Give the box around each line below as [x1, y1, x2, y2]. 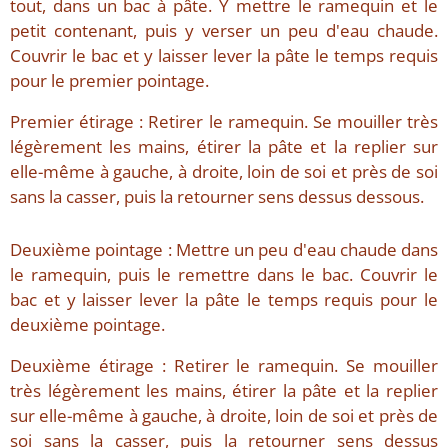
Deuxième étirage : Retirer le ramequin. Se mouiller [10, 354, 438, 378]
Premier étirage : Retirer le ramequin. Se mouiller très [10, 110, 438, 134]
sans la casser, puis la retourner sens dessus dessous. [10, 185, 424, 209]
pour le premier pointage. [10, 69, 209, 93]
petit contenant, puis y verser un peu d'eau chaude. [10, 19, 438, 43]
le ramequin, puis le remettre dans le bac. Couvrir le [10, 263, 438, 287]
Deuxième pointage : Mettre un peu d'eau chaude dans [10, 238, 438, 262]
